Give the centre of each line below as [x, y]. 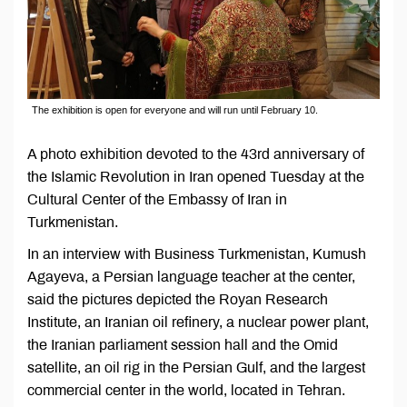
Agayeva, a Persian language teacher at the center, [191, 277]
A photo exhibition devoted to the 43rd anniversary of [196, 154]
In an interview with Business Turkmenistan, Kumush [197, 254]
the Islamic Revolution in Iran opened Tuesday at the [196, 177]
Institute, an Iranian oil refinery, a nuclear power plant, [198, 323]
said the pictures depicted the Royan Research [178, 300]
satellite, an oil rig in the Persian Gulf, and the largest [196, 368]
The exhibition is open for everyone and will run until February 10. [175, 110]
